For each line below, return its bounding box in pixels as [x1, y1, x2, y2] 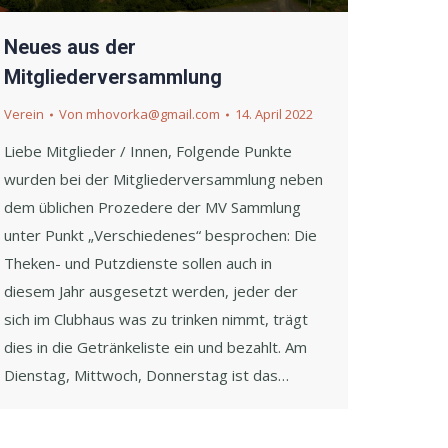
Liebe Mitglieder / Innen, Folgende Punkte [4, 141, 292, 162]
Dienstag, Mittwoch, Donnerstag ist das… [4, 365, 289, 386]
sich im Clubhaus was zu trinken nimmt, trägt [4, 309, 308, 330]
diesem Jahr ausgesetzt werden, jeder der [4, 281, 298, 302]
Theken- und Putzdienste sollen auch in [4, 253, 272, 274]
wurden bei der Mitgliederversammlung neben [4, 169, 323, 190]
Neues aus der [4, 35, 136, 60]
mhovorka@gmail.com [86, 105, 220, 124]
